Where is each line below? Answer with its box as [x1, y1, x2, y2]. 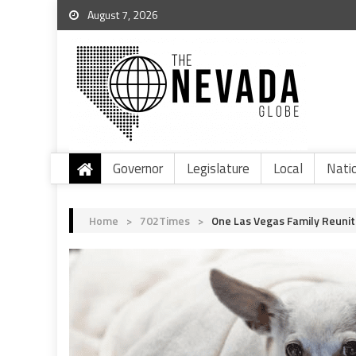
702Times [140, 212, 190, 229]
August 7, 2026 [85, 6, 158, 23]
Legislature [187, 158, 250, 179]
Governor [113, 158, 163, 179]
